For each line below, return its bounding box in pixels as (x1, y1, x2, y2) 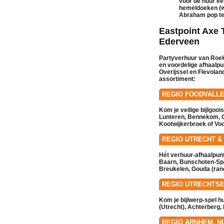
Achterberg (187, 203, 220, 210)
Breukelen (159, 165, 188, 172)
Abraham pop (179, 11, 217, 18)
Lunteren (159, 113, 184, 120)
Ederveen (159, 36, 199, 46)
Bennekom (187, 113, 218, 120)
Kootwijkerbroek (159, 120, 206, 127)
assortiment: (159, 75, 195, 82)
